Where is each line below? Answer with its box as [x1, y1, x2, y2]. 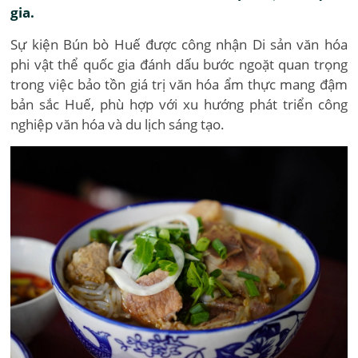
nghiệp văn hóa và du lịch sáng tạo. [10, 115, 225, 133]
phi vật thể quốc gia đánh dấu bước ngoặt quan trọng [10, 55, 348, 74]
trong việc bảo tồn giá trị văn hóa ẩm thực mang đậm [10, 75, 348, 93]
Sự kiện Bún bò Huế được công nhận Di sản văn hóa [10, 35, 348, 54]
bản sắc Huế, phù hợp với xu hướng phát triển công [10, 95, 348, 113]
